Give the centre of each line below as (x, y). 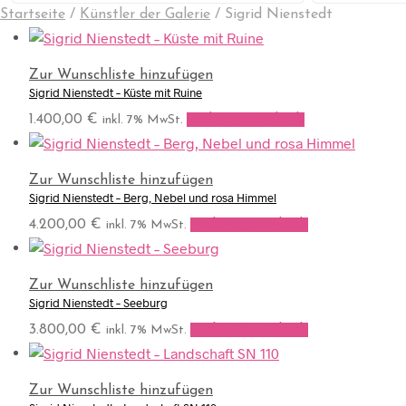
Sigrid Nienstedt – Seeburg (98, 302)
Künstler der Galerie (145, 14)
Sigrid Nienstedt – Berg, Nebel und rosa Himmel (153, 197)
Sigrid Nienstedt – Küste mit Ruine (116, 92)
